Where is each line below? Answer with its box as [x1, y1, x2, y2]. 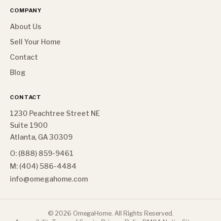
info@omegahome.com [10, 175, 88, 183]
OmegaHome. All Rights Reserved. [71, 210, 174, 217]
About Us [10, 22, 41, 31]
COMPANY [10, 7, 42, 14]
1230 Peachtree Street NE [10, 109, 100, 117]
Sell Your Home [10, 37, 61, 46]
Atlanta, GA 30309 [10, 133, 73, 141]
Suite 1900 [10, 121, 48, 129]
